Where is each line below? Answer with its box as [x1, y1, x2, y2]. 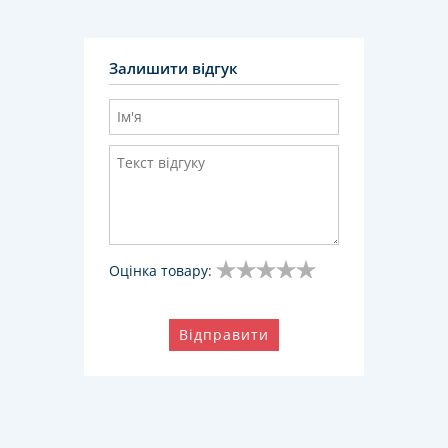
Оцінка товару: [109, 261, 212, 281]
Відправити [179, 325, 269, 345]
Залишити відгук [109, 58, 238, 79]
